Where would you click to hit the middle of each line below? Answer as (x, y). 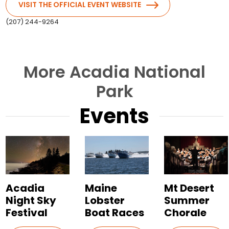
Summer (187, 201)
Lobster (105, 201)
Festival (27, 213)
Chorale (186, 213)
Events (114, 116)
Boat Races (115, 213)
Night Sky (31, 201)
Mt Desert (189, 188)
